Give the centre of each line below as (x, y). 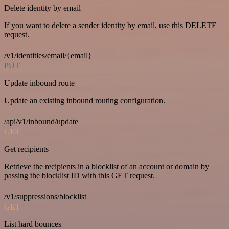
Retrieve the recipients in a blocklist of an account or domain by (107, 167)
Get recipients (26, 149)
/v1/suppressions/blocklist (45, 197)
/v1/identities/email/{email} (48, 56)
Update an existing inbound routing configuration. (85, 101)
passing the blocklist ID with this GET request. (79, 176)
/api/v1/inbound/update (41, 122)
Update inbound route (39, 83)
